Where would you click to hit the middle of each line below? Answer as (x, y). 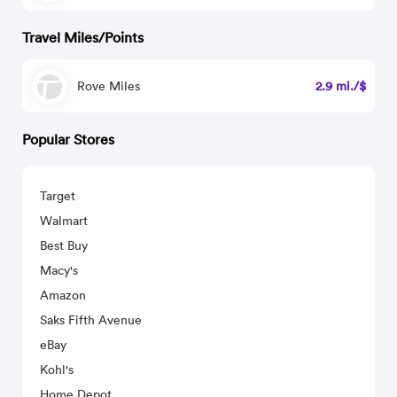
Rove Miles (109, 86)
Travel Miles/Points (83, 37)
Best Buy (64, 245)
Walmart (64, 221)
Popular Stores (69, 139)
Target (58, 196)
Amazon (63, 295)
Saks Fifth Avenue (91, 320)
